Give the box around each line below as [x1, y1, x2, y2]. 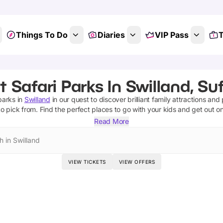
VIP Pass [154, 30, 189, 40]
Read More [94, 117, 129, 125]
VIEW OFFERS [118, 159, 155, 165]
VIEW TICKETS [68, 159, 106, 165]
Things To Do [15, 30, 68, 40]
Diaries [97, 30, 125, 40]
